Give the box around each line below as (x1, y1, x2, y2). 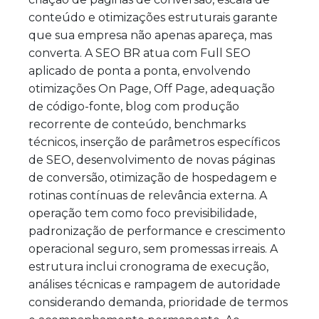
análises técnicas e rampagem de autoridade (28, 277, 281, 291)
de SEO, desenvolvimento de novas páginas (28, 152, 275, 167)
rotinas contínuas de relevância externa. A (28, 188, 267, 202)
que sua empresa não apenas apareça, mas (28, 28, 272, 42)
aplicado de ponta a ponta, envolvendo (28, 63, 251, 78)
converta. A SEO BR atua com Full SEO (28, 46, 251, 60)
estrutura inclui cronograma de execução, (28, 259, 268, 273)
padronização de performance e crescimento (28, 224, 286, 238)
